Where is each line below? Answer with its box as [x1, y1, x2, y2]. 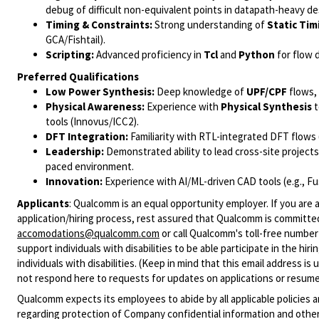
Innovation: [46, 174, 103, 188]
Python [239, 48, 275, 61]
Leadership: [46, 145, 104, 158]
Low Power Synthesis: [46, 85, 155, 98]
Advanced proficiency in [94, 48, 202, 61]
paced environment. [46, 159, 134, 173]
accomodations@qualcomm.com [17, 226, 159, 240]
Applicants [17, 197, 69, 210]
